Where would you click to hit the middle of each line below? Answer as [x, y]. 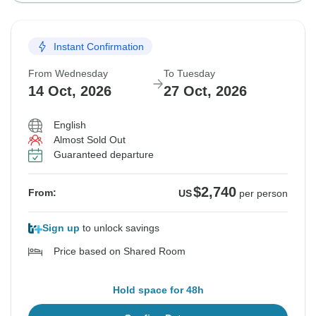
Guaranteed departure [104, 155]
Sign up [61, 228]
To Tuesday [189, 74]
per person [263, 194]
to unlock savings [120, 228]
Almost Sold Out [90, 140]
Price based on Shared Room [120, 251]
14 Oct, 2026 [70, 91]
